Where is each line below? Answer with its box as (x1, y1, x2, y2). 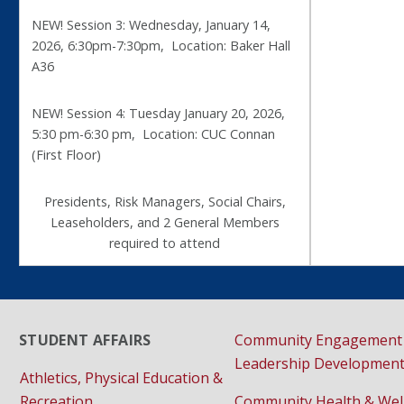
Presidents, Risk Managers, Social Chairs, (43, 192, 286, 210)
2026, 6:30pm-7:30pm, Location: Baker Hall (32, 37, 291, 55)
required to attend (109, 234, 221, 252)
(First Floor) (32, 145, 102, 163)
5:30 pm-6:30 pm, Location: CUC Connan (32, 124, 276, 142)
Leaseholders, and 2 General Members (50, 213, 280, 231)
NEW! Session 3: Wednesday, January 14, (32, 16, 271, 34)
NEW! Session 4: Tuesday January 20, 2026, (32, 104, 286, 122)
